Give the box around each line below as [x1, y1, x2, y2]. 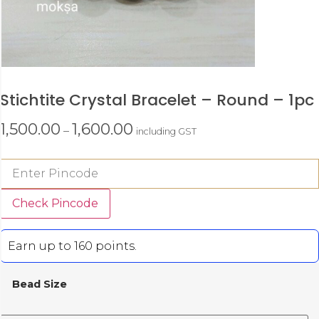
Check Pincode [12, 197, 98, 211]
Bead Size [12, 277, 67, 291]
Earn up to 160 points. [8, 239, 137, 253]
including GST [136, 126, 197, 137]
